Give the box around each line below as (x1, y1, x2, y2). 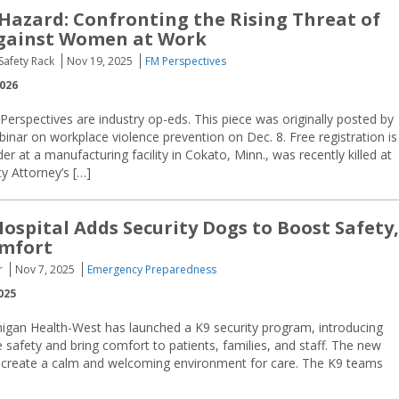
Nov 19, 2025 (67, 53, 133, 69)
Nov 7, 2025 (15, 262, 75, 277)
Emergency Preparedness (87, 262, 216, 277)
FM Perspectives (145, 53, 226, 69)
